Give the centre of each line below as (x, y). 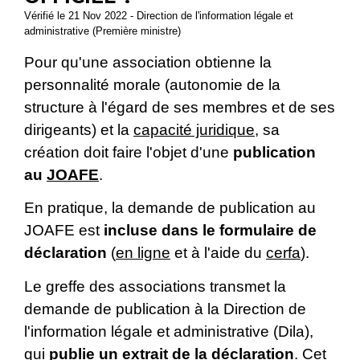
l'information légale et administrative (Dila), (169, 331)
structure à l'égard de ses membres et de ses (180, 107)
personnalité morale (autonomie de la (152, 84)
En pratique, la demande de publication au (170, 208)
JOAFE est (64, 231)
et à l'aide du (218, 253)
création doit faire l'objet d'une (129, 152)
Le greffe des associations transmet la (155, 286)
